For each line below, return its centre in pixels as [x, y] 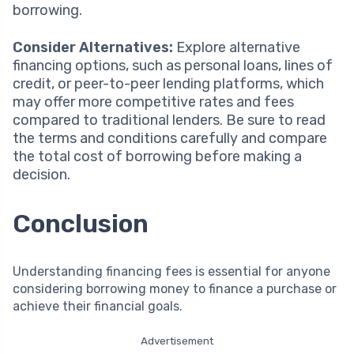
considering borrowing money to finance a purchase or [175, 288]
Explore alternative [237, 47]
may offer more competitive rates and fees [153, 102]
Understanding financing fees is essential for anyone [171, 271]
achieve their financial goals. [98, 306]
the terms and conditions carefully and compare [170, 138]
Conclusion [81, 223]
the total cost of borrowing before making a [157, 156]
